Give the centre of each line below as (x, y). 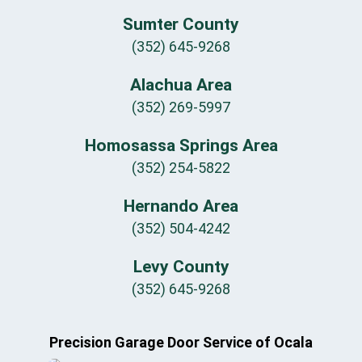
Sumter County (181, 24)
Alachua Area (181, 84)
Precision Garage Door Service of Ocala (181, 342)
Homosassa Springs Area (181, 145)
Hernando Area (181, 206)
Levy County (181, 266)
